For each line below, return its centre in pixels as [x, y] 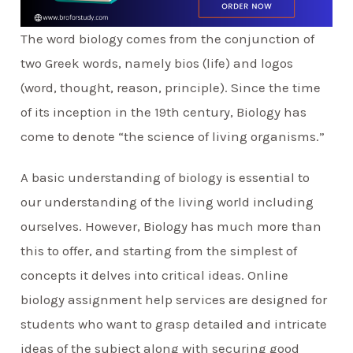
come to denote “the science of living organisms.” [173, 137]
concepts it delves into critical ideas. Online [155, 275]
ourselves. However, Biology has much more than [171, 227]
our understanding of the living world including [167, 202]
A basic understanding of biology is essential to [165, 178]
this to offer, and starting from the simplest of [159, 251]
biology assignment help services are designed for [174, 300]
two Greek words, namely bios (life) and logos [157, 63]
